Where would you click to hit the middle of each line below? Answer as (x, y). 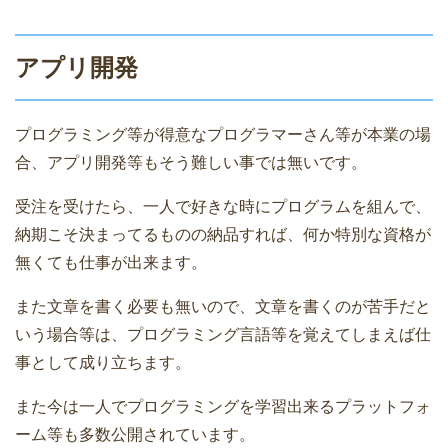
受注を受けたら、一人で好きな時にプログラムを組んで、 (223, 207)
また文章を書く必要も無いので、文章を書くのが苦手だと (223, 307)
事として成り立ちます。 (103, 363)
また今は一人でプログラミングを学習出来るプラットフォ (223, 407)
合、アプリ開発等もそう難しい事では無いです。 (191, 163)
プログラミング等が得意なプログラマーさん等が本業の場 (223, 135)
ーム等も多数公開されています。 (135, 435)
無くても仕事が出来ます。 (111, 263)
